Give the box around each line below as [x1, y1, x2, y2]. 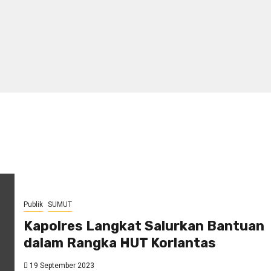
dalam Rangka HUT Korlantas [24, 234, 216, 251]
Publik [24, 200, 43, 209]
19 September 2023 [28, 261, 94, 270]
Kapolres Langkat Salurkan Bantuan [24, 217, 264, 234]
